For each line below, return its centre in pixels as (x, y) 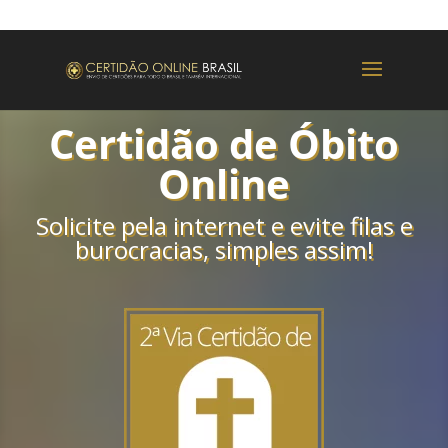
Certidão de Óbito (224, 143)
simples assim (290, 249)
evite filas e (351, 225)
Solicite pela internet (150, 225)
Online (224, 183)
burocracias (138, 249)
